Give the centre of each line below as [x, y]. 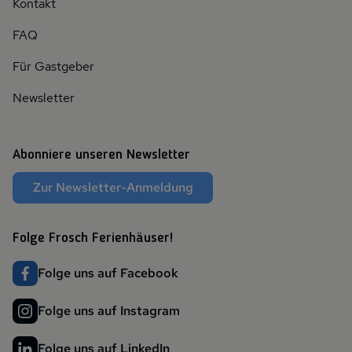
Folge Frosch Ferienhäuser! [93, 238]
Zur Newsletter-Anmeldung [113, 187]
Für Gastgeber [53, 66]
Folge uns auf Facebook [108, 273]
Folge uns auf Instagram [109, 310]
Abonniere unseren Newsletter [101, 154]
